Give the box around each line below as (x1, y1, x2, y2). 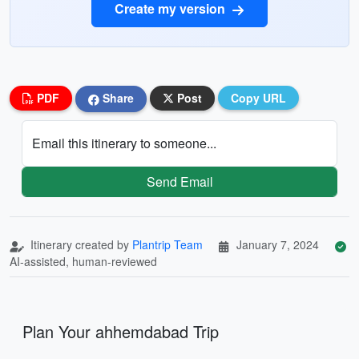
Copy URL (231, 90, 286, 106)
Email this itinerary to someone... (32, 133, 216, 152)
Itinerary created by (27, 236, 132, 252)
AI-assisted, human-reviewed (10, 252, 157, 269)
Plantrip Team (132, 236, 203, 252)
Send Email (146, 171, 213, 191)
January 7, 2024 (236, 236, 319, 252)
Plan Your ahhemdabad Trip (22, 319, 219, 343)
